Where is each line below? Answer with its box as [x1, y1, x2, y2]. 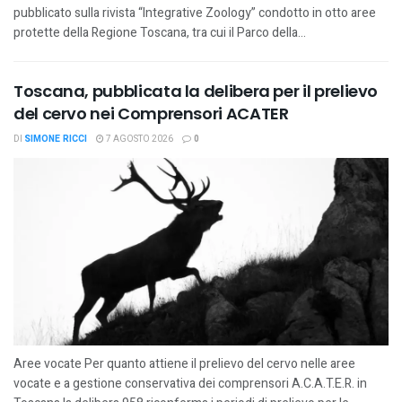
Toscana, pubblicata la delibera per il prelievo [13, 80, 379, 102]
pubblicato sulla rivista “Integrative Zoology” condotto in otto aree [13, 4, 376, 22]
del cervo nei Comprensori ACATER [13, 102, 289, 125]
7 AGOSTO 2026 [104, 133, 173, 145]
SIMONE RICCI [24, 133, 87, 145]
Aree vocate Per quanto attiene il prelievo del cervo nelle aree [13, 354, 355, 373]
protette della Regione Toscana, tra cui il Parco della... [13, 23, 306, 42]
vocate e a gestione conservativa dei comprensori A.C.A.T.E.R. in [13, 374, 367, 393]
